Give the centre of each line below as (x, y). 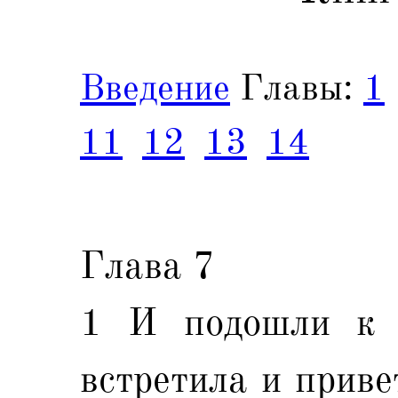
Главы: (297, 88)
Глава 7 (147, 266)
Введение (155, 88)
